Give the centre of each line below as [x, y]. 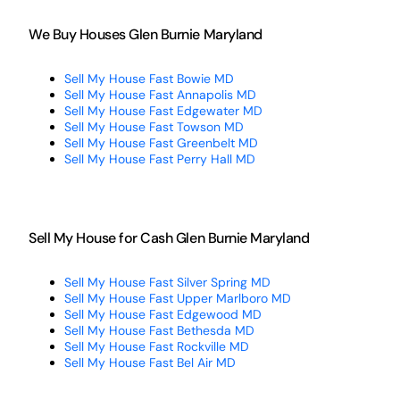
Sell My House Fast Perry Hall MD [159, 158]
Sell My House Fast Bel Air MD [150, 362]
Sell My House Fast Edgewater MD [163, 110]
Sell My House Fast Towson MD [154, 126]
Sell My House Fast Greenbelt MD [161, 142]
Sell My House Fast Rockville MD [156, 346]
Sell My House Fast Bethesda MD [159, 330]
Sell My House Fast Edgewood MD [162, 314]
